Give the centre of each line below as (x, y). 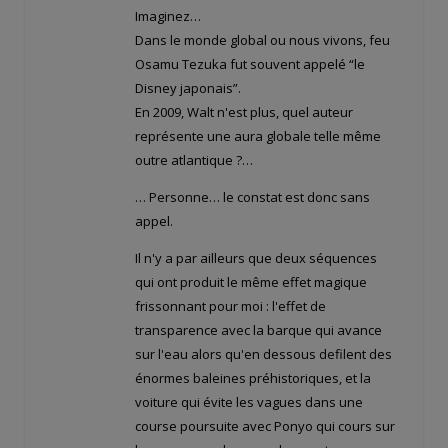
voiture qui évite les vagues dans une (249, 401)
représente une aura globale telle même (258, 135)
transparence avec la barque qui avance (258, 329)
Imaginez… (168, 15)
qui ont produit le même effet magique (251, 281)
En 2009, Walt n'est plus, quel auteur (244, 111)
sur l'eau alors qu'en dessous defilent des (263, 353)
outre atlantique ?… (194, 159)
